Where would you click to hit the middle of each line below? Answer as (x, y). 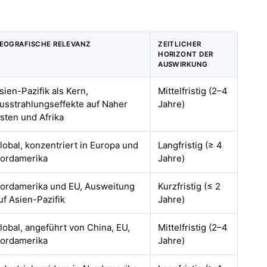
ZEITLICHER (180, 44)
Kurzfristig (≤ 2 (190, 186)
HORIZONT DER (186, 54)
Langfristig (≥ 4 (190, 145)
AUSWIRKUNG (183, 64)
